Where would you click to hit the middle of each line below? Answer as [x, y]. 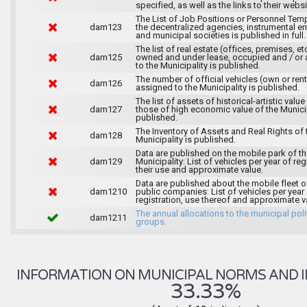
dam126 [106, 83]
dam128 [106, 135]
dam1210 [108, 191]
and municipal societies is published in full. [220, 35]
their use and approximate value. [199, 169]
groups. [151, 221]
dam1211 [108, 217]
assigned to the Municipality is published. [217, 87]
